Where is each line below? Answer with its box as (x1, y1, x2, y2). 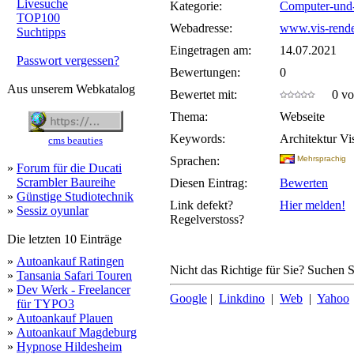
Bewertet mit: (170, 88, 237, 101)
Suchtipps (17, 25, 66, 39)
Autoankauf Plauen (17, 311, 113, 325)
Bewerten (280, 176, 328, 190)
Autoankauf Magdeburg (17, 326, 137, 339)
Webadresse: (170, 21, 232, 35)
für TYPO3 (17, 297, 74, 311)
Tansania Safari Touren (17, 269, 132, 282)
